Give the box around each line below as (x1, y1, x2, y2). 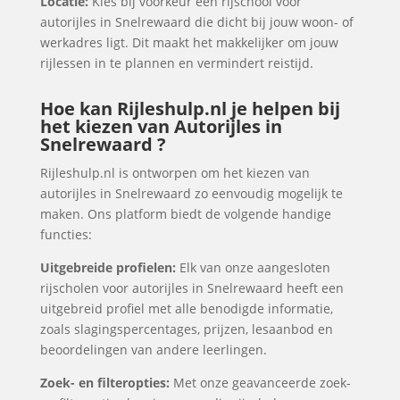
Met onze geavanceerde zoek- (169, 374, 351, 391)
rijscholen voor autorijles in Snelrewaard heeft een (39, 279, 344, 296)
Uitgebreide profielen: (39, 259, 176, 276)
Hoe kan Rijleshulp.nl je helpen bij (39, 96, 340, 121)
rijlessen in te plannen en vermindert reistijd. (39, 54, 313, 71)
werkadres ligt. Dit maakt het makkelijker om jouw (39, 34, 338, 51)
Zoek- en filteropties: (39, 374, 170, 391)
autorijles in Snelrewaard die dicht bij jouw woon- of (39, 13, 354, 30)
